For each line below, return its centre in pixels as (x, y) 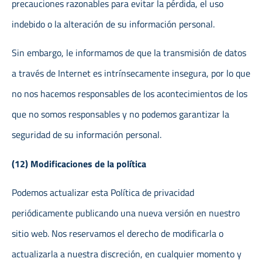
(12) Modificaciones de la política (79, 163)
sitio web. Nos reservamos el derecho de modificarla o (118, 234)
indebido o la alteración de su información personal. (113, 24)
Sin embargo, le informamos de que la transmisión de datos (129, 53)
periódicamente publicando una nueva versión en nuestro (126, 213)
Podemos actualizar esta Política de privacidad (103, 193)
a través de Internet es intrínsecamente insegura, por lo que (131, 73)
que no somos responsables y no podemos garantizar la (120, 114)
